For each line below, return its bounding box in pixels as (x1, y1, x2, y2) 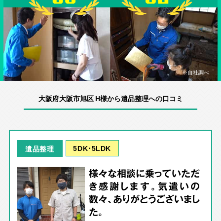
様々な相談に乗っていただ (88, 166, 200, 181)
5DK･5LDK (73, 142, 111, 153)
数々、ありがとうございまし (88, 192, 200, 206)
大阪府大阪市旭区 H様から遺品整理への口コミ (38, 93, 183, 103)
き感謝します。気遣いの (88, 179, 200, 193)
